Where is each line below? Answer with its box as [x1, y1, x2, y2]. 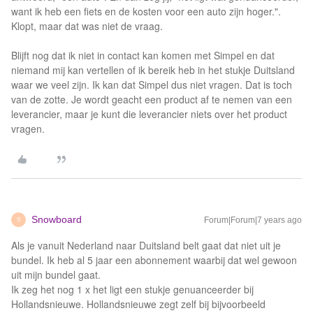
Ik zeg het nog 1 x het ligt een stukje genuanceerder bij [11, 282, 254, 296]
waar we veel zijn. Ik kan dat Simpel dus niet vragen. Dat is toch [11, 78, 292, 92]
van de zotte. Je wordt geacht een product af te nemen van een [11, 92, 292, 106]
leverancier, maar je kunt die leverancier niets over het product [11, 107, 287, 121]
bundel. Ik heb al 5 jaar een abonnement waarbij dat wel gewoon [11, 253, 297, 267]
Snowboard [31, 214, 82, 225]
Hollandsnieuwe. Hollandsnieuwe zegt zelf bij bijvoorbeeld [11, 297, 265, 311]
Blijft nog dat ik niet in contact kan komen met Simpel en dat [11, 48, 275, 62]
